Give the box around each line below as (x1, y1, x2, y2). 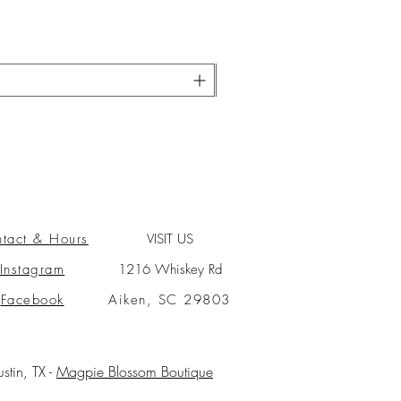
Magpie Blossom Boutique (56, 361, 213, 381)
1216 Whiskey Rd (117, 260, 222, 278)
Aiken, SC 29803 (108, 290, 231, 309)
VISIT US (146, 229, 193, 248)
